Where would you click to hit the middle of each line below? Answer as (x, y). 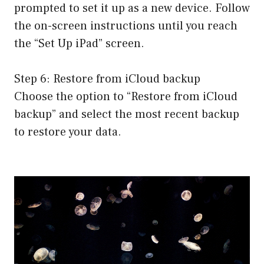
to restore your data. (68, 132)
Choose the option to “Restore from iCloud (126, 97)
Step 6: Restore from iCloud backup (107, 79)
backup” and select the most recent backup (127, 115)
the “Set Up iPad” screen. (79, 44)
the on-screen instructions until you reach (126, 26)
